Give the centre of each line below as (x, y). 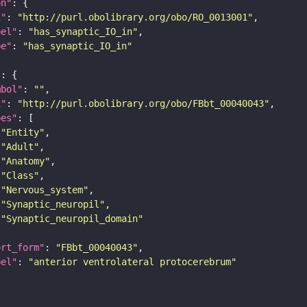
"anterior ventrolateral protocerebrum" (132, 261)
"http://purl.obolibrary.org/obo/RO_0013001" (135, 17)
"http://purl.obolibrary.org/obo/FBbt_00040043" (143, 103)
